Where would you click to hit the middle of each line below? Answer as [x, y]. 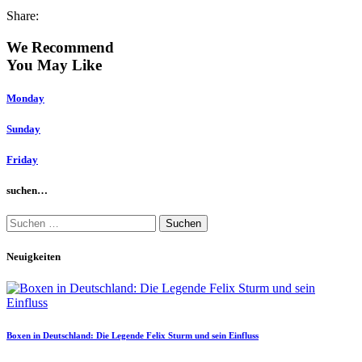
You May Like [54, 65]
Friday [22, 160]
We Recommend [60, 47]
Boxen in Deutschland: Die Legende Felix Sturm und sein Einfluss [133, 335]
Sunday [23, 128]
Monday [25, 98]
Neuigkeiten [34, 256]
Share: [23, 15]
